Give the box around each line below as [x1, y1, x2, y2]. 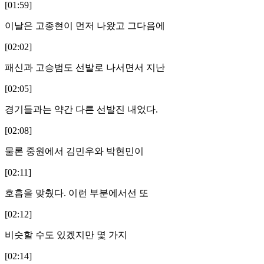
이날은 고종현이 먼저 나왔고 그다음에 [5, 20, 165, 31]
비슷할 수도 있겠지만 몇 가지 [5, 229, 127, 240]
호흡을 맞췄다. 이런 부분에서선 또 [5, 187, 148, 198]
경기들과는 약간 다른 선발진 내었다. [5, 104, 158, 114]
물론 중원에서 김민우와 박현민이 [5, 146, 144, 156]
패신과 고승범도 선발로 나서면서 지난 [5, 62, 165, 72]
